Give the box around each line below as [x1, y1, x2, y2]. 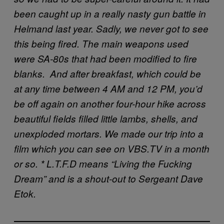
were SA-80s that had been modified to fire [14, 52, 197, 65]
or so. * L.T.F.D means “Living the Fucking [14, 157, 192, 170]
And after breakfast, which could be [50, 67, 201, 80]
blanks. [14, 67, 45, 80]
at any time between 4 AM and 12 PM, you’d [14, 82, 202, 95]
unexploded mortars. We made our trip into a [14, 127, 203, 140]
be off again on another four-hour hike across [14, 97, 206, 110]
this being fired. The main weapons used [14, 37, 188, 50]
